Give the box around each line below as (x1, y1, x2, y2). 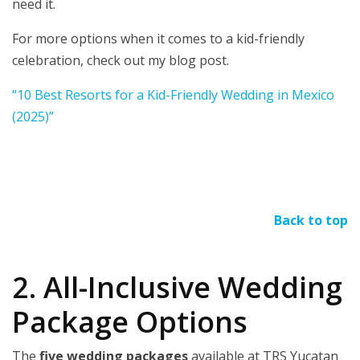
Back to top (274, 211, 348, 230)
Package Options (12, 302, 247, 342)
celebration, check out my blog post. (12, 51, 229, 70)
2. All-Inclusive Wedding (12, 268, 342, 308)
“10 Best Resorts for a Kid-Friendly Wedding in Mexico (12, 86, 334, 104)
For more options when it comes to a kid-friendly (12, 30, 305, 48)
